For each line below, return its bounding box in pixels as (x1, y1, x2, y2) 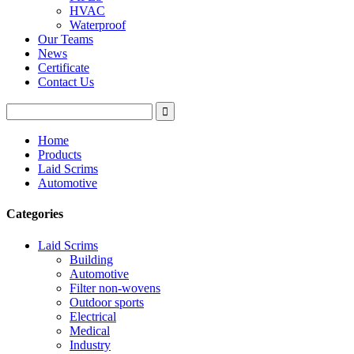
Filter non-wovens (70, 281, 160, 295)
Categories (6, 207, 63, 221)
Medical (70, 323, 110, 337)
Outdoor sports (70, 295, 144, 309)
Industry (70, 337, 111, 352)
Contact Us (38, 75, 94, 88)
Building (70, 252, 113, 266)
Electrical (70, 309, 116, 323)
